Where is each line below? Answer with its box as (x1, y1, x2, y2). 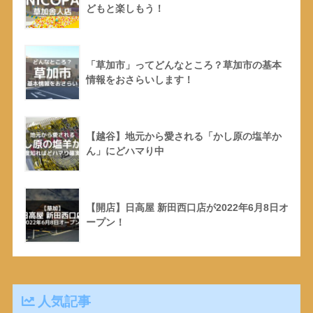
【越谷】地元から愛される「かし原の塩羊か (85, 131, 282, 143)
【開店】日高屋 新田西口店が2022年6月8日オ (85, 202, 289, 214)
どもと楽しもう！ (85, 3, 164, 15)
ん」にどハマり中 (85, 145, 164, 157)
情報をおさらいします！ (85, 74, 194, 86)
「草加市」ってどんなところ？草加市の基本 (85, 59, 282, 71)
